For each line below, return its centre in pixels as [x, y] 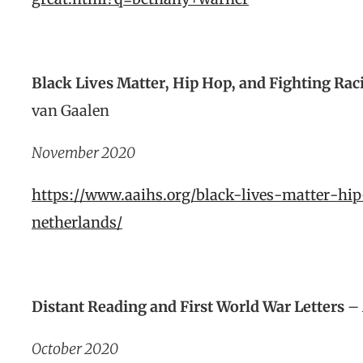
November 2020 [83, 153]
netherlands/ [77, 222]
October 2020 [75, 349]
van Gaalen [70, 111]
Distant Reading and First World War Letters [188, 307]
